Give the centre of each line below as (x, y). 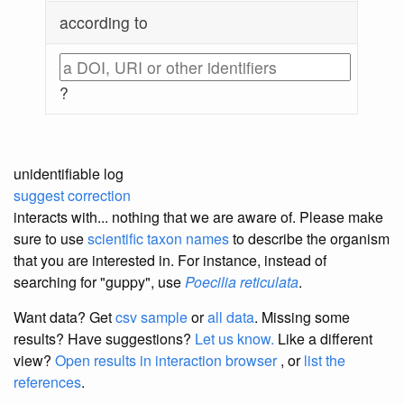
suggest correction (72, 196)
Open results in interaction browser (166, 361)
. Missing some (302, 317)
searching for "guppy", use (99, 282)
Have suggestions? (131, 339)
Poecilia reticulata (242, 282)
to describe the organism (309, 239)
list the (325, 361)
